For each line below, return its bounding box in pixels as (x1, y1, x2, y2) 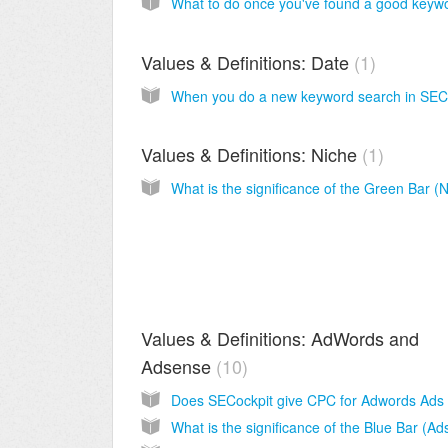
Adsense (141, 352, 216, 379)
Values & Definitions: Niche (141, 140, 362, 167)
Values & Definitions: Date (141, 48, 354, 75)
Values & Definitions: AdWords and (141, 324, 419, 351)
